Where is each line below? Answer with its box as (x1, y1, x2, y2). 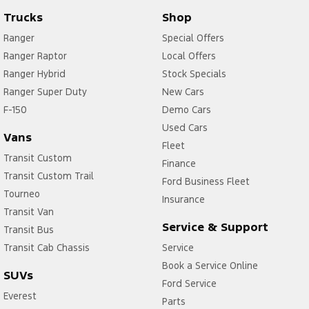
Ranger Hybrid (3, 68, 66, 81)
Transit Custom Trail (3, 170, 94, 183)
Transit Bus (3, 223, 54, 237)
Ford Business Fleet (161, 175, 250, 188)
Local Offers (161, 50, 216, 63)
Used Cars (161, 121, 208, 134)
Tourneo (3, 188, 40, 201)
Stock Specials (161, 68, 226, 81)
